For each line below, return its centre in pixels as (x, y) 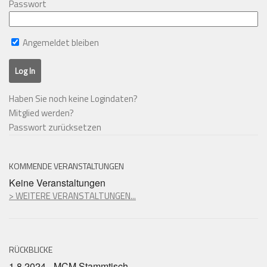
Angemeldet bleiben (60, 43)
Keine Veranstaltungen (57, 183)
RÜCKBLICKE (31, 249)
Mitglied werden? (41, 113)
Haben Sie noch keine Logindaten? (73, 99)
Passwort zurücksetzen (55, 127)
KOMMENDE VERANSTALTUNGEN (66, 166)
